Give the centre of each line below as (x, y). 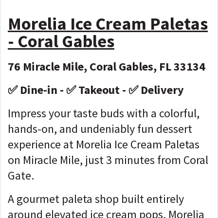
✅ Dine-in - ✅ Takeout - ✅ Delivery (96, 90)
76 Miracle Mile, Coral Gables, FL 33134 (107, 66)
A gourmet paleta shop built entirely (96, 199)
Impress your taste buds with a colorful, (104, 113)
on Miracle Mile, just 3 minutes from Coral (108, 160)
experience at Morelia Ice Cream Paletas (104, 144)
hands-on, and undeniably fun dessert (100, 128)
